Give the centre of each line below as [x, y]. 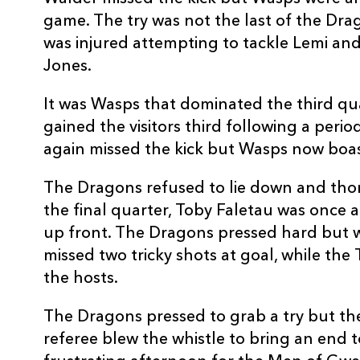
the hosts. [81, 279]
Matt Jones [144, 158]
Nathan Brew [151, 106]
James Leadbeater [169, 55]
